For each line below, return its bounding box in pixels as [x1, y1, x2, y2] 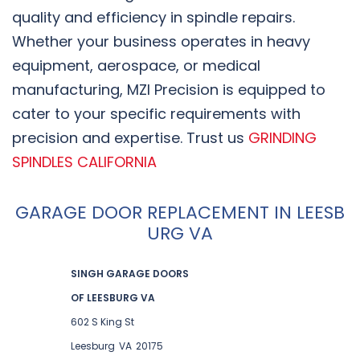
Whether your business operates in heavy [12, 31, 310, 51]
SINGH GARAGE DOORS [70, 266, 189, 280]
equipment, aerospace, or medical [12, 55, 260, 76]
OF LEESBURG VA [70, 290, 155, 305]
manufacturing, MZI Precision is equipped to [12, 79, 325, 100]
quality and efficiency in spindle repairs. [12, 6, 295, 27]
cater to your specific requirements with [12, 103, 301, 124]
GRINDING [248, 127, 317, 148]
